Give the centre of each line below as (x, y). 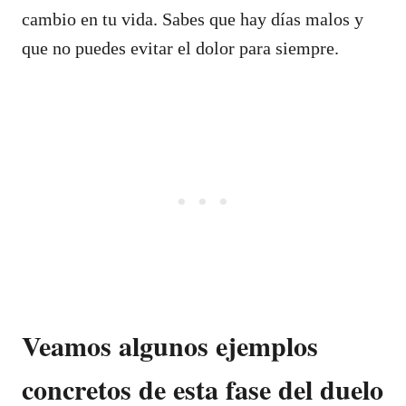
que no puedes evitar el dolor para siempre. (180, 48)
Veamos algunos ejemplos (170, 345)
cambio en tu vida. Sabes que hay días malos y (193, 19)
